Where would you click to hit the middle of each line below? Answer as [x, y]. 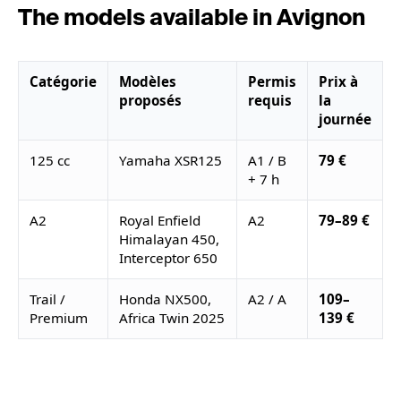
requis [270, 100]
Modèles [148, 81]
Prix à [338, 81]
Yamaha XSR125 [171, 160]
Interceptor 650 [168, 258]
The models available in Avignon [192, 19]
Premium [59, 318]
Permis [272, 81]
